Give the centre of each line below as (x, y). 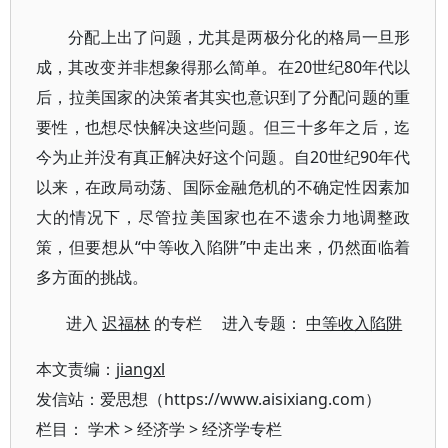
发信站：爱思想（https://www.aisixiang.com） (208, 399)
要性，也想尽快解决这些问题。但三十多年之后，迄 (223, 127)
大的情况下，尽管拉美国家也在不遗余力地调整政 (223, 217)
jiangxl (140, 369)
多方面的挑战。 (92, 277)
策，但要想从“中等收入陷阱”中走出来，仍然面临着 (223, 247)
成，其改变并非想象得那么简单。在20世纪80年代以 (223, 67)
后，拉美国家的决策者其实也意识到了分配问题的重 (223, 97)
